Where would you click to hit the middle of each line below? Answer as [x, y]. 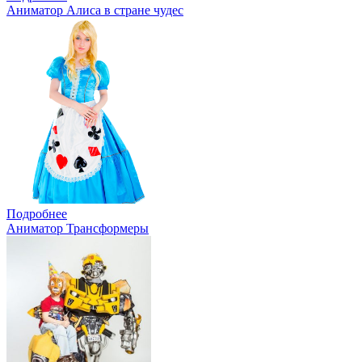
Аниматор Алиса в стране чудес [95, 10]
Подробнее [37, 213]
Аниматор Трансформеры [78, 228]
